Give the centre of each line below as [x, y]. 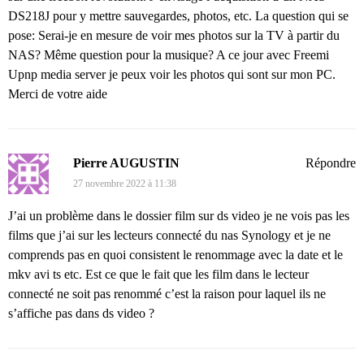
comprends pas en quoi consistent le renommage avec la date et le [175, 255]
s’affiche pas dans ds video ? [81, 314]
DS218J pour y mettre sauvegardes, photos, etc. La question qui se [178, 16]
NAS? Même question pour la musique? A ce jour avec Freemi [169, 55]
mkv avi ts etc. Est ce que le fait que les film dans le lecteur [158, 275]
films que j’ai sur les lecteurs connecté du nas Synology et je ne [169, 236]
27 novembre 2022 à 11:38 [125, 184]
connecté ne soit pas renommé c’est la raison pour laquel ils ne [167, 294]
